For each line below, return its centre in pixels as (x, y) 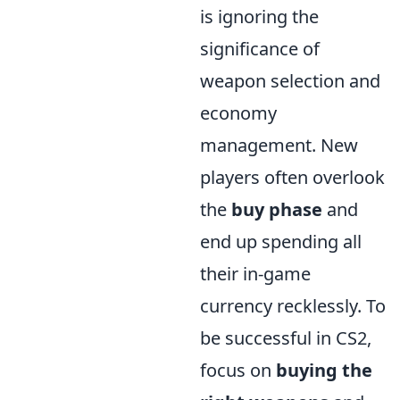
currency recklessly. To (293, 306)
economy (238, 113)
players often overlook (292, 178)
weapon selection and (290, 81)
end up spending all (281, 242)
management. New (279, 146)
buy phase (277, 210)
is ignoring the (259, 17)
